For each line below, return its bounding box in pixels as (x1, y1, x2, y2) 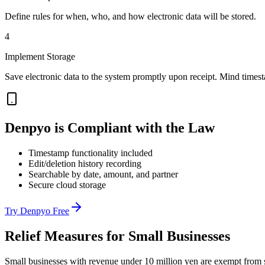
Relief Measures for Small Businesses (5, 228, 230, 244)
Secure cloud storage (28, 179, 106, 190)
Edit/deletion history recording (28, 158, 141, 169)
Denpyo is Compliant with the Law (5, 119, 215, 135)
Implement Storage (5, 51, 75, 62)
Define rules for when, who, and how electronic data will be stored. (5, 11, 256, 21)
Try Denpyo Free (5, 205, 69, 216)
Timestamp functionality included (28, 147, 153, 158)
